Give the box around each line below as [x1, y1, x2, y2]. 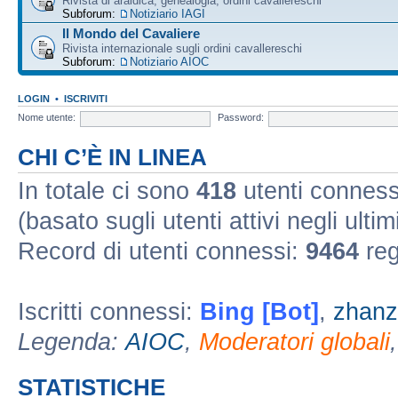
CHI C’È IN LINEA [18, 144, 207, 170]
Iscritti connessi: [18, 298, 200, 325]
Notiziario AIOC [130, 54, 209, 68]
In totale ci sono [18, 177, 196, 204]
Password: [218, 112, 264, 123]
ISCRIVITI [64, 92, 107, 104]
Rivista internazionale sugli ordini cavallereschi [62, 41, 302, 55]
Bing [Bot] [200, 298, 319, 325]
